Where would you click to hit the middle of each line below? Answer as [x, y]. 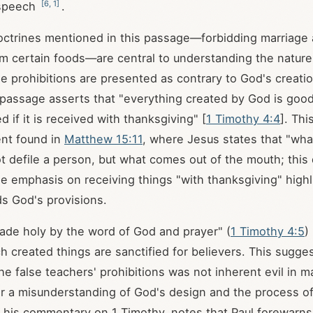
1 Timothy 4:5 [268, 231]
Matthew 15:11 [103, 139]
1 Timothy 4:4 [243, 119]
